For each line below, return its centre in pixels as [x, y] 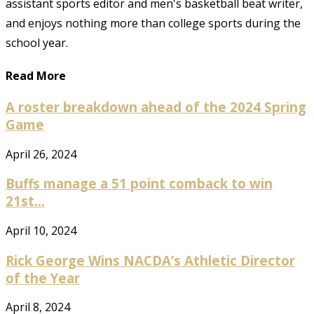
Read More [36, 75]
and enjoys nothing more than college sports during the [153, 23]
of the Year [43, 278]
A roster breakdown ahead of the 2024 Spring [156, 107]
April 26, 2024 [41, 154]
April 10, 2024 [41, 231]
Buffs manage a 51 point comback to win [139, 184]
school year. [37, 43]
